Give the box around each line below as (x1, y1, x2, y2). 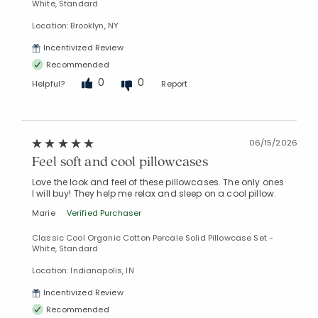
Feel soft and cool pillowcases (32, 152, 209, 171)
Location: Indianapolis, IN (32, 265, 134, 277)
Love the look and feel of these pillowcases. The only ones (32, 176, 285, 189)
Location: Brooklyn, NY (32, 20, 119, 32)
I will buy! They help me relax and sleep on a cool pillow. (32, 187, 277, 200)
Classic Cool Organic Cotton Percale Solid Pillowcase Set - (32, 232, 274, 244)
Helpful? (32, 77, 65, 89)
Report (161, 77, 188, 89)
